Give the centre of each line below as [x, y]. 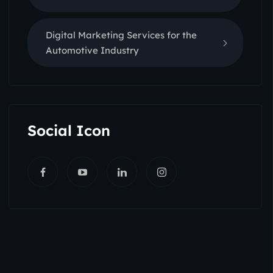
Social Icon [69, 130]
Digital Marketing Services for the [121, 35]
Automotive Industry [92, 50]
